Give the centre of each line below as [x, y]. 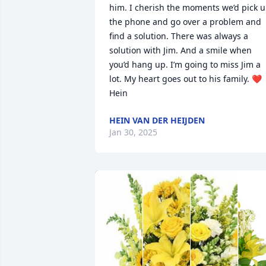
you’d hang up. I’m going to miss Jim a [185, 64]
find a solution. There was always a [179, 36]
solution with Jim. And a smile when [180, 50]
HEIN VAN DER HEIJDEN [157, 120]
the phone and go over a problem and [185, 22]
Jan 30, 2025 [133, 132]
